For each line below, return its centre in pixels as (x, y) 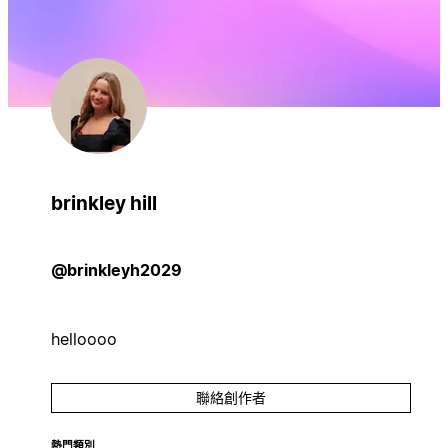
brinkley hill (103, 203)
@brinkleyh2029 (116, 269)
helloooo (83, 338)
